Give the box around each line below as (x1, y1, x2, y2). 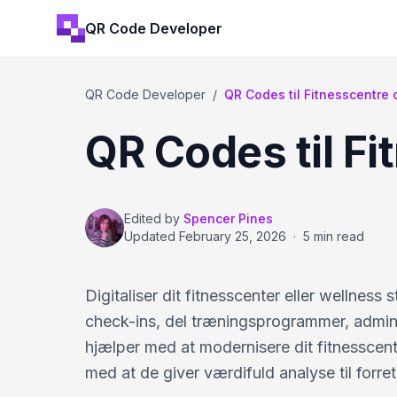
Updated (124, 229, 179, 244)
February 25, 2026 (179, 229, 286, 244)
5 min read (303, 229, 364, 244)
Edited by (124, 211, 180, 226)
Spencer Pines (183, 211, 273, 226)
